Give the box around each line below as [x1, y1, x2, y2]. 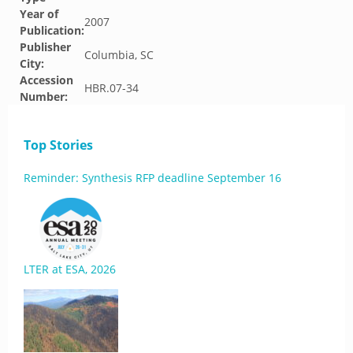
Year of [20, 6, 58, 21]
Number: [20, 89, 68, 104]
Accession [20, 72, 73, 87]
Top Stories [24, 136, 93, 154]
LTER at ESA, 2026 [24, 262, 116, 277]
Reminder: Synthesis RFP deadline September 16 [24, 170, 281, 185]
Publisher [20, 39, 71, 54]
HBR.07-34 [84, 80, 139, 95]
